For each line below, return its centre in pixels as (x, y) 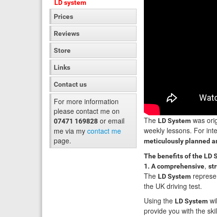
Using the (159, 201)
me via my (70, 131)
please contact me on (87, 111)
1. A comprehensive (174, 166)
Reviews (67, 33)
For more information (86, 101)
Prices (63, 16)
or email (111, 121)
